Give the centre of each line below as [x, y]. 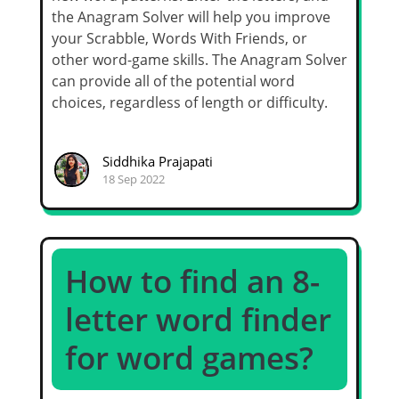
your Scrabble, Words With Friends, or [179, 39]
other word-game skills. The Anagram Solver [199, 60]
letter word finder [198, 320]
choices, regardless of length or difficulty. [190, 103]
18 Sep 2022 [133, 179]
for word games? [189, 358]
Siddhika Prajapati [157, 161]
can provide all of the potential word [173, 81]
